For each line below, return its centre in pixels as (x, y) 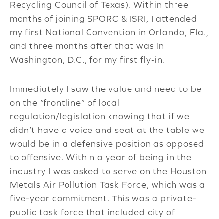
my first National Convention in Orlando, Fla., (109, 32)
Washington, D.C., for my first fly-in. (88, 60)
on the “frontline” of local (65, 103)
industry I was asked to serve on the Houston (108, 171)
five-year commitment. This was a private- (103, 198)
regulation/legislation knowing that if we (100, 116)
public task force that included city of (92, 212)
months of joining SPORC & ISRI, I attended (103, 19)
